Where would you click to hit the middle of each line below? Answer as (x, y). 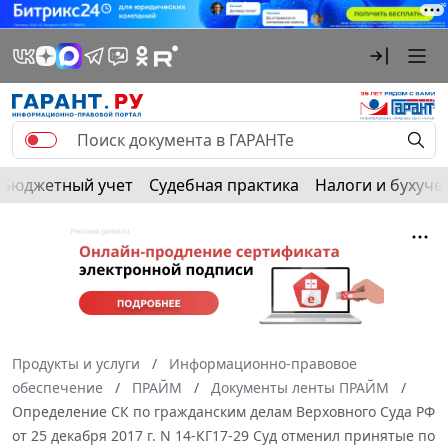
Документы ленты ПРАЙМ (300, 387)
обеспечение (57, 387)
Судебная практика (224, 184)
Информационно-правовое (263, 363)
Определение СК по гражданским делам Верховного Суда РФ (223, 411)
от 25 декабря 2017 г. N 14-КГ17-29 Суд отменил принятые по (223, 435)
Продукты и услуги (76, 363)
